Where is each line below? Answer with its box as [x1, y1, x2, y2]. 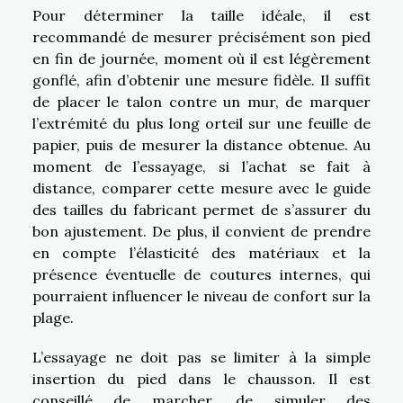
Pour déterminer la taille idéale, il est [32, 5, 371, 24]
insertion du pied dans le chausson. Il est [32, 369, 371, 388]
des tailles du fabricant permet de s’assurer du [32, 200, 371, 219]
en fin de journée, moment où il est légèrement [32, 49, 371, 67]
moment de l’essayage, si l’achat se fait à [32, 157, 371, 175]
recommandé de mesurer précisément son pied [32, 27, 371, 46]
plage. [32, 308, 74, 327]
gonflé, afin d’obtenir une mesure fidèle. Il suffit [32, 70, 371, 89]
